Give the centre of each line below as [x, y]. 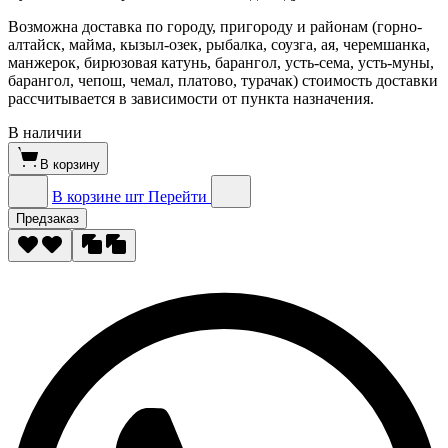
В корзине [86, 196]
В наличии [45, 132]
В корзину [70, 164]
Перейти [177, 196]
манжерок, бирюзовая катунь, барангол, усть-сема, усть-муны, [221, 62]
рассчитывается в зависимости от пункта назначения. [191, 98]
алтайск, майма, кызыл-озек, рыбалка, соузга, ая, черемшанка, [219, 44]
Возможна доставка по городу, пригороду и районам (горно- [215, 26]
